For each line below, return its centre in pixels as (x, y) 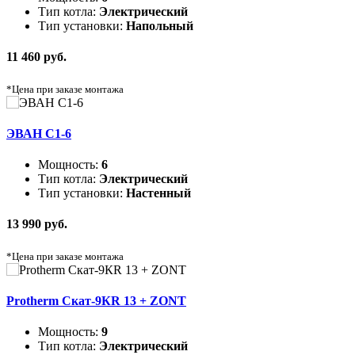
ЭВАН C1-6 (39, 133)
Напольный (160, 25)
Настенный (158, 193)
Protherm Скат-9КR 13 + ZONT (96, 300)
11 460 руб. (36, 57)
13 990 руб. (37, 224)
